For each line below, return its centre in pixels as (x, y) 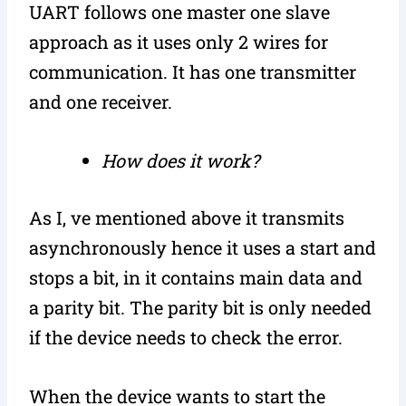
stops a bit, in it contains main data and (196, 277)
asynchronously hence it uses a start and (203, 247)
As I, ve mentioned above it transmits (187, 217)
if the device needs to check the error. (186, 337)
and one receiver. (101, 101)
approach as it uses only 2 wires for (179, 41)
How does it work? (181, 160)
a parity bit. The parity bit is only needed (201, 307)
